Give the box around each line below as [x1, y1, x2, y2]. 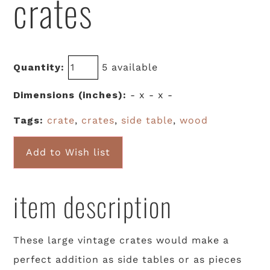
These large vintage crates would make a [13, 234, 230, 246]
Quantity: [13, 61, 65, 74]
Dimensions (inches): [13, 89, 127, 101]
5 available [98, 61, 159, 74]
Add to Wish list [26, 146, 111, 159]
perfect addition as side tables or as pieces [13, 254, 242, 266]
